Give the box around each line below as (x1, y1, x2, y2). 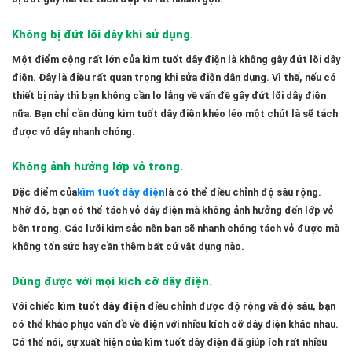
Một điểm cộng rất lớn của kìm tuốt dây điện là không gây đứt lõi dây (12, 53, 340, 65)
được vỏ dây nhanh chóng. (12, 125, 135, 137)
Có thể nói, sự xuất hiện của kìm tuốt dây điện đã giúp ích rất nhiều (12, 336, 327, 349)
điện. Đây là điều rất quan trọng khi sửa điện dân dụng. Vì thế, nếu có (12, 71, 336, 83)
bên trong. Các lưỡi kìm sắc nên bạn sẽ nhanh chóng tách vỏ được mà (12, 222, 339, 234)
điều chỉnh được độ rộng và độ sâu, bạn (145, 300, 335, 313)
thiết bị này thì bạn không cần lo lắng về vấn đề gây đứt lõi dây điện (12, 89, 326, 101)
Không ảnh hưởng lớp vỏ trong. (12, 160, 183, 174)
